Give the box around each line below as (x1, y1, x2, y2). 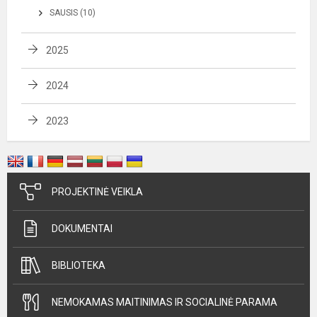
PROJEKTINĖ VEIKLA (52, 185, 143, 197)
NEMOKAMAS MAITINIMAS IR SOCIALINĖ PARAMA (52, 296, 277, 308)
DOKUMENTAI (52, 222, 113, 234)
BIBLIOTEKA (52, 259, 105, 271)
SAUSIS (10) (50, 7, 96, 18)
